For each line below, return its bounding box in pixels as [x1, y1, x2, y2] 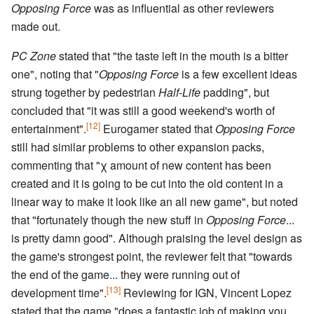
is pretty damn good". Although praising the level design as [11, 230, 302, 247]
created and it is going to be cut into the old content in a [11, 175, 283, 192]
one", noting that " [11, 66, 99, 83]
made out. [11, 18, 60, 35]
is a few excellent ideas [179, 66, 297, 83]
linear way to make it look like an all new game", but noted [11, 193, 298, 210]
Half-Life [158, 84, 200, 101]
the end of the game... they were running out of [11, 266, 240, 283]
